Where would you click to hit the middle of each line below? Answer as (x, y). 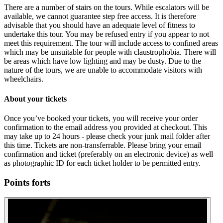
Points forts (27, 182)
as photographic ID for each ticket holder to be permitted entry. (102, 163)
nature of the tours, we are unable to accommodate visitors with (103, 70)
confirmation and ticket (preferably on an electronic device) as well (109, 154)
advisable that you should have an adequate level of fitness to (100, 25)
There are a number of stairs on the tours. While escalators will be (107, 7)
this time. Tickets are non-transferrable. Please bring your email (103, 145)
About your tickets (35, 99)
